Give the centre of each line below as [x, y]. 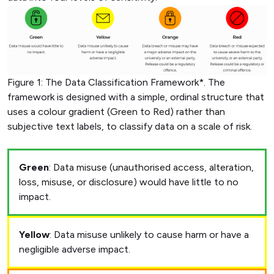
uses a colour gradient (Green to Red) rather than [116, 111]
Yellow [34, 234]
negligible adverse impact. [75, 249]
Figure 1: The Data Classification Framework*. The [116, 82]
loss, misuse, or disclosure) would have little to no [129, 182]
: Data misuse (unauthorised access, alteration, [151, 167]
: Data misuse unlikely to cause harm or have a [149, 234]
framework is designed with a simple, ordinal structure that [136, 97]
